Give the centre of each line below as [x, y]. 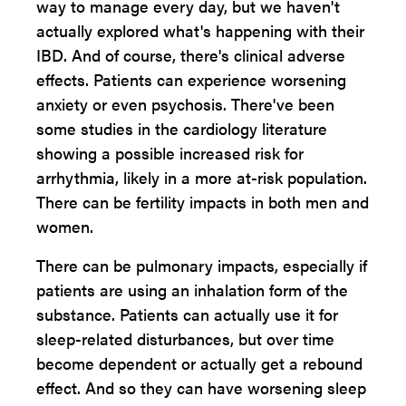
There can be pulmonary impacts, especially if [202, 265]
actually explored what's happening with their [200, 30]
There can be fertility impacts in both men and [203, 202]
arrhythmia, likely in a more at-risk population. [202, 177]
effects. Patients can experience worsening [191, 79]
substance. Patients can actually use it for [187, 314]
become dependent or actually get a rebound [199, 363]
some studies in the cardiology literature [182, 128]
